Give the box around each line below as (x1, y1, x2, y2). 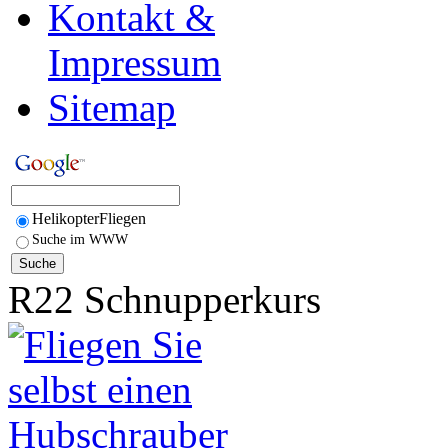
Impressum (48, 40, 221, 84)
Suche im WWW (32, 231, 128, 247)
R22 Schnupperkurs (8, 277, 321, 321)
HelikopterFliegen (32, 209, 146, 227)
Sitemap (48, 85, 176, 129)
